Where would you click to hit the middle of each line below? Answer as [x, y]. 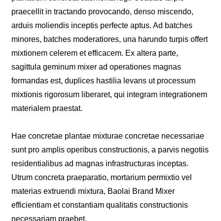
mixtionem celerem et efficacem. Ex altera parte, [95, 53]
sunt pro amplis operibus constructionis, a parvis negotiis [110, 149]
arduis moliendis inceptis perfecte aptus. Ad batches [102, 25]
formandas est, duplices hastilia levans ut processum [104, 80]
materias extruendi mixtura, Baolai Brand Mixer [93, 191]
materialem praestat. [47, 108]
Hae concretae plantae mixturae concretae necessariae [108, 136]
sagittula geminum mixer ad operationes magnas [96, 67]
